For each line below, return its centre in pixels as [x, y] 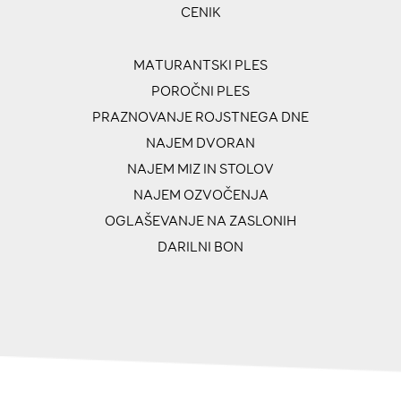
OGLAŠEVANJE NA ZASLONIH [200, 221]
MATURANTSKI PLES [200, 65]
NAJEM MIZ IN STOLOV [200, 169]
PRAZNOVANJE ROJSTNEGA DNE [200, 117]
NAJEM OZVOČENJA [200, 195]
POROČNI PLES [200, 91]
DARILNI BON [200, 247]
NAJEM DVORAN [200, 143]
